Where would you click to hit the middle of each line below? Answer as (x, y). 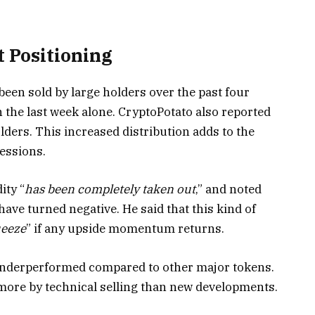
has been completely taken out (110, 189)
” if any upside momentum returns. (125, 229)
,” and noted (229, 189)
